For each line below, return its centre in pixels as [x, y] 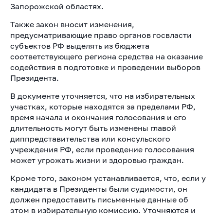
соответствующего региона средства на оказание [106, 56]
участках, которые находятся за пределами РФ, [103, 106]
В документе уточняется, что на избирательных [102, 96]
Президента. [34, 78]
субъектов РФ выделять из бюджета [80, 45]
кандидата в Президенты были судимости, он [99, 189]
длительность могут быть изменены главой [93, 128]
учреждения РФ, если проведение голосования [102, 149]
